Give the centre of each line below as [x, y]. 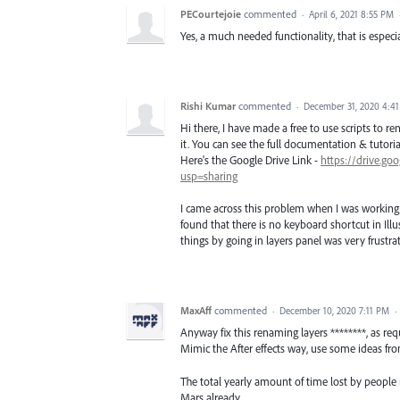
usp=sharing [209, 176]
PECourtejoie [211, 14]
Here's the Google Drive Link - [250, 160]
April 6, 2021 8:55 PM [351, 15]
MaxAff [196, 311]
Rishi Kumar [208, 106]
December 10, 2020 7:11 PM [334, 311]
